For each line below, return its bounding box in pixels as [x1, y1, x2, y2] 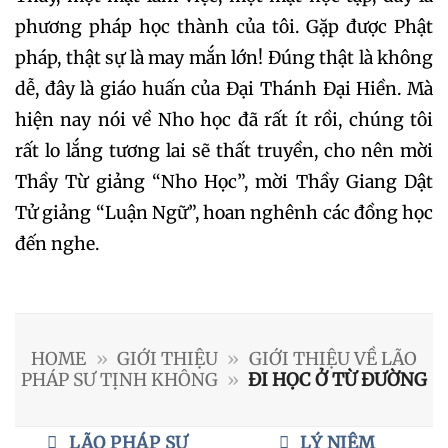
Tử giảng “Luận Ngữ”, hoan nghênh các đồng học [15, 202, 433, 225]
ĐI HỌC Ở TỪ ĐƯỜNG [248, 369, 428, 392]
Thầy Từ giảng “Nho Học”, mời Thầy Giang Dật [15, 171, 433, 194]
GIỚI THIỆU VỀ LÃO [248, 348, 417, 371]
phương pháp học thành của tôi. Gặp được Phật [15, 16, 433, 39]
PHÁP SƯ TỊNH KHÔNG [20, 369, 218, 392]
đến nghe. [15, 233, 99, 256]
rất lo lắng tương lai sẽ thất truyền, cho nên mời [15, 140, 433, 163]
